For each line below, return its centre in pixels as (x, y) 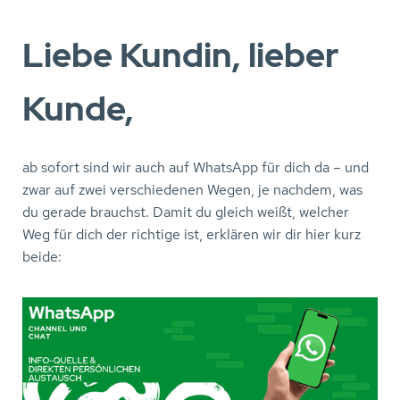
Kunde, (78, 108)
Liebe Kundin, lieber (181, 55)
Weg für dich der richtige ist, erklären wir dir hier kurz (192, 234)
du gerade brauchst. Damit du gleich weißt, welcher (186, 212)
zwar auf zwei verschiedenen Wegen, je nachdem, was (192, 190)
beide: (42, 257)
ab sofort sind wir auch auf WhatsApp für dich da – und (196, 167)
